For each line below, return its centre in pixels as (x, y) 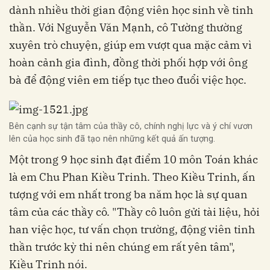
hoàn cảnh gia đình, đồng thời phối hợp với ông (128, 62)
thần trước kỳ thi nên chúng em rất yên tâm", (122, 247)
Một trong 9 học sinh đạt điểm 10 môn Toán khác (133, 160)
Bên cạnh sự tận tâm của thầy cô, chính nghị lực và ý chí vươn (131, 127)
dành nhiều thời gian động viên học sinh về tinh (131, 10)
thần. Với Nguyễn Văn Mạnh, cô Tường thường (126, 27)
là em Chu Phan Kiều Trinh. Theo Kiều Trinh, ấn (132, 177)
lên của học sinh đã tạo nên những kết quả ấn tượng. (112, 139)
